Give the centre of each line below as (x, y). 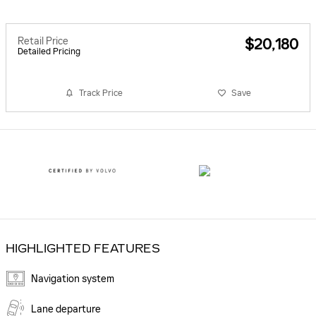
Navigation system (73, 279)
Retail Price (43, 41)
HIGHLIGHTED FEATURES (83, 248)
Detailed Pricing (49, 51)
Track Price (101, 93)
